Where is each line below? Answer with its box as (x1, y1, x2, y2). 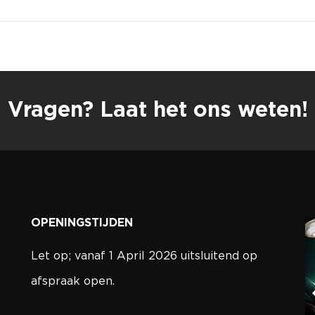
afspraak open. (31, 276, 115, 287)
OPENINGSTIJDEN (31, 217, 133, 229)
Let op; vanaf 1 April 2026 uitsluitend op (31, 250, 257, 262)
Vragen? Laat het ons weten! (7, 100, 308, 121)
